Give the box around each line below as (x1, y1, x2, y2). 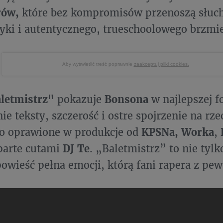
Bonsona (105, 93, 148, 106)
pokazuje (54, 93, 105, 106)
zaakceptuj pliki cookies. (133, 61, 189, 67)
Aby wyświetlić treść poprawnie (62, 61, 134, 67)
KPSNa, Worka (141, 125, 214, 138)
